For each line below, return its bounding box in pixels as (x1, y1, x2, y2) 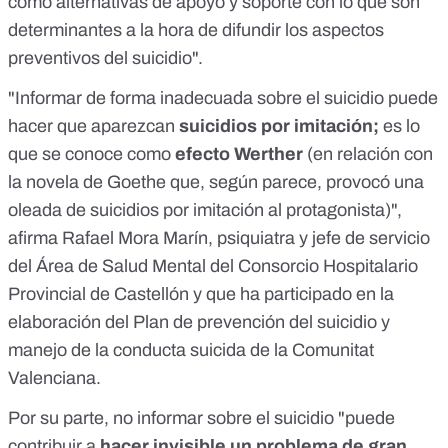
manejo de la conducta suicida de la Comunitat (8, 340, 374, 361)
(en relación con (303, 144, 433, 165)
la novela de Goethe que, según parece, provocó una (8, 172, 424, 193)
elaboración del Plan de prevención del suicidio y (8, 312, 390, 333)
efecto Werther (175, 144, 303, 165)
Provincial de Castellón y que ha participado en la (8, 284, 394, 305)
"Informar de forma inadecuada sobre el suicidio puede (8, 88, 438, 109)
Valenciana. (8, 368, 101, 389)
